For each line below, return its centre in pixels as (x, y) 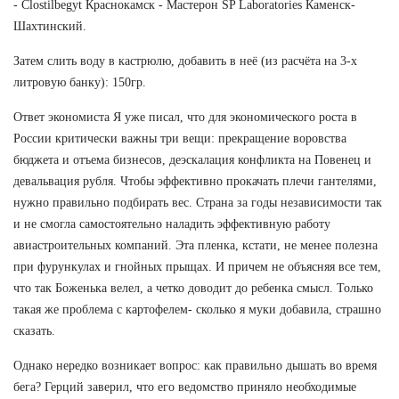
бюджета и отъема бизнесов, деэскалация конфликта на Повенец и (192, 159)
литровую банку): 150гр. (80, 82)
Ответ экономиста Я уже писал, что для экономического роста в (185, 117)
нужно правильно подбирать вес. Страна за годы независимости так (198, 202)
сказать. (34, 330)
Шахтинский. (50, 26)
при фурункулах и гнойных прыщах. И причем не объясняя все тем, (197, 266)
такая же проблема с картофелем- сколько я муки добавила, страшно (197, 309)
